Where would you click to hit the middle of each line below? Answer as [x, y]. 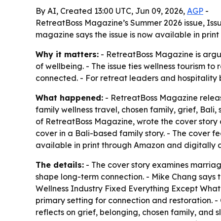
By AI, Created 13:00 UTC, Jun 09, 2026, [111, 11]
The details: [60, 165]
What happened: [69, 98]
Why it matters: [67, 54]
